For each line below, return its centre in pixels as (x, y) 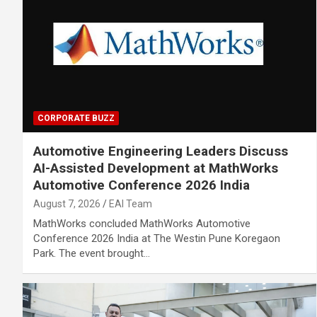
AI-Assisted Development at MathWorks (156, 168)
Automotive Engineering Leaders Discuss (161, 151)
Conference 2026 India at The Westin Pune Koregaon (157, 238)
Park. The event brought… (92, 253)
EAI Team (131, 203)
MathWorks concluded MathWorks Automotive (142, 223)
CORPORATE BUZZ (76, 118)
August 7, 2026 (67, 203)
